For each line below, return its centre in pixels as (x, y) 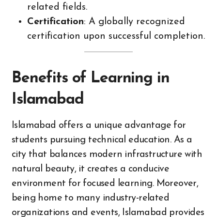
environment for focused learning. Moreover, (105, 183)
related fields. (57, 7)
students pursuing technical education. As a (102, 140)
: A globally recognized (134, 22)
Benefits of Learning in (91, 78)
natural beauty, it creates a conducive (91, 169)
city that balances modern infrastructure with (107, 154)
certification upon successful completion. (116, 36)
